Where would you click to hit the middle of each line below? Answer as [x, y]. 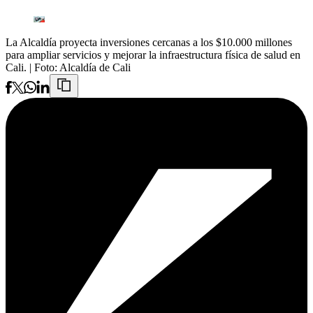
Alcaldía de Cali [95, 68]
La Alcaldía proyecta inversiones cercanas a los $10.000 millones [149, 43]
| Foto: [44, 68]
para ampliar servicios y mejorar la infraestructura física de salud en [153, 55]
